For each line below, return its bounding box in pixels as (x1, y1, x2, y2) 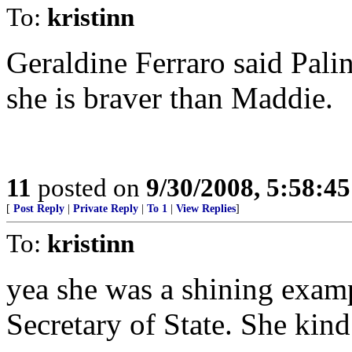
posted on (31, 173, 146, 202)
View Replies (176, 203, 236, 214)
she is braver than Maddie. (6, 81, 333, 115)
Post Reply (13, 203, 64, 214)
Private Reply (73, 203, 138, 214)
